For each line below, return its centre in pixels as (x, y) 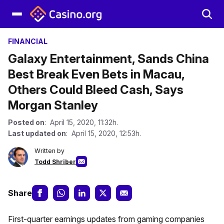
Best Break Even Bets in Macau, (96, 74)
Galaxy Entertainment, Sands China (108, 59)
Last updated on (37, 133)
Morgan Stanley (53, 105)
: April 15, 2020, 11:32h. (81, 122)
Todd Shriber (55, 162)
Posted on (26, 122)
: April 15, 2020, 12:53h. (103, 133)
